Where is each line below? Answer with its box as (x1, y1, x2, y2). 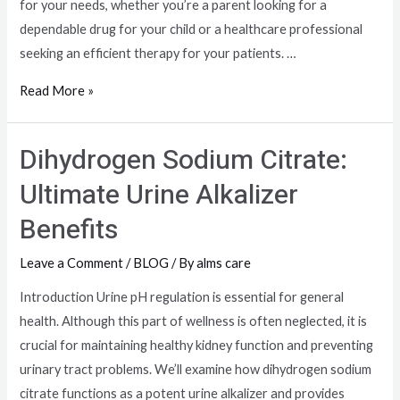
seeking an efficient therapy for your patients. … (20, 46, 297, 62)
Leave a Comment (20, 254, 124, 271)
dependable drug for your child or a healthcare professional (20, 21, 363, 37)
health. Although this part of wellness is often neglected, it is (20, 313, 368, 329)
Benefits (20, 210, 119, 250)
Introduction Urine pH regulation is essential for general (20, 289, 345, 305)
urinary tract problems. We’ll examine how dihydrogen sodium (20, 362, 372, 378)
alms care (196, 254, 252, 271)
